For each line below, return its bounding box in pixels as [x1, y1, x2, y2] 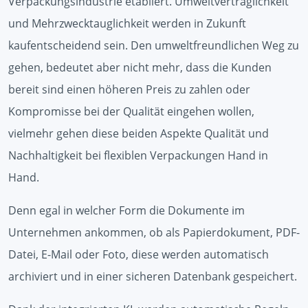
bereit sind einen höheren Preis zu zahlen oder [8, 81, 250, 97]
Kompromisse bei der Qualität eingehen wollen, [8, 103, 254, 119]
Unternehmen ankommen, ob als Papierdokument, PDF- [8, 224, 300, 240]
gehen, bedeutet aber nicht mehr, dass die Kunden [8, 59, 272, 75]
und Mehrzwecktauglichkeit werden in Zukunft [8, 15, 246, 31]
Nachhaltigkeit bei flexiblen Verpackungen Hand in [8, 147, 268, 163]
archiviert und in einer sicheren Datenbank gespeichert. [8, 268, 297, 284]
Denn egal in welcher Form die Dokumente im [8, 202, 245, 218]
